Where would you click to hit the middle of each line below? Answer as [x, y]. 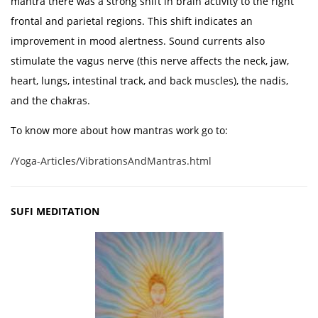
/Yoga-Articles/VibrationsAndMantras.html [111, 161]
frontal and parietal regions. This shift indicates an [132, 21]
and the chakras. [50, 100]
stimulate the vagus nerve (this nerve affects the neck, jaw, [150, 61]
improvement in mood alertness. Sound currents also [138, 41]
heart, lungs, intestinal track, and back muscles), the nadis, [149, 81]
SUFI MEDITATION [55, 211]
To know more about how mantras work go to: [119, 130]
